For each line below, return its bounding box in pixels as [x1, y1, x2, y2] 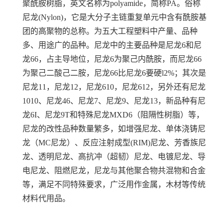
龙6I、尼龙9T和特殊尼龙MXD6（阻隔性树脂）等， [22, 110, 204, 119]
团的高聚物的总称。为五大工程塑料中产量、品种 [22, 26, 198, 35]
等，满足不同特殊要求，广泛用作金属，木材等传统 [22, 180, 206, 189]
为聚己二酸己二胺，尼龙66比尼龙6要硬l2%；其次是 [22, 68, 206, 77]
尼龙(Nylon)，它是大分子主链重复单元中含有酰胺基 [22, 12, 207, 21]
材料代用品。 [22, 194, 70, 203]
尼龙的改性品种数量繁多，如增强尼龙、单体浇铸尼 [22, 124, 206, 133]
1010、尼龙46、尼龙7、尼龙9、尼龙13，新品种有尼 [22, 96, 206, 105]
